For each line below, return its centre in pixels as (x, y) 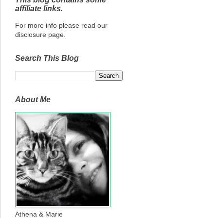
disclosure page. (40, 35)
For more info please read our (61, 26)
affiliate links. (39, 9)
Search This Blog (47, 58)
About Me (33, 100)
